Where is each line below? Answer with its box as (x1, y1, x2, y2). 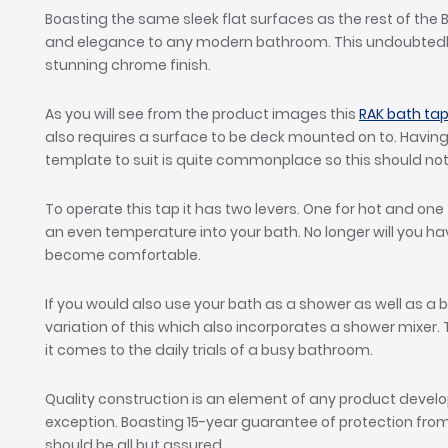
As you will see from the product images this (45, 104, 360, 125)
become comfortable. (45, 245, 205, 266)
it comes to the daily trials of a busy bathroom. (45, 340, 377, 361)
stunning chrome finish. (45, 55, 212, 76)
